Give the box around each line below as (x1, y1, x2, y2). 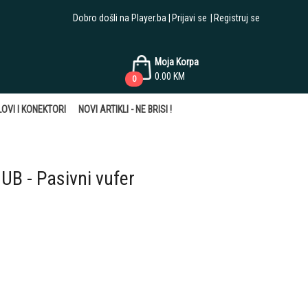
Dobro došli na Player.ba (73, 12, 167, 23)
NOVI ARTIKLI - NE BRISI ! (78, 104, 173, 115)
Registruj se (214, 12, 261, 23)
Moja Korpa (155, 56, 199, 67)
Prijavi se (172, 12, 208, 23)
